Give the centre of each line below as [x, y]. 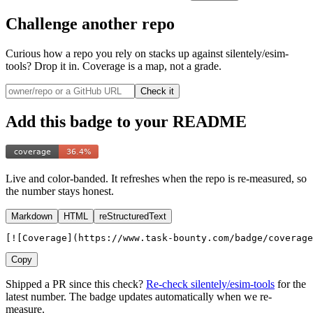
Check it [157, 91]
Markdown [32, 217]
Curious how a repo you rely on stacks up [97, 53]
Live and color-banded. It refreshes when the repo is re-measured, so [156, 179]
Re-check [168, 284]
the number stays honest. [60, 191]
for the [292, 284]
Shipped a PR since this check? [74, 284]
